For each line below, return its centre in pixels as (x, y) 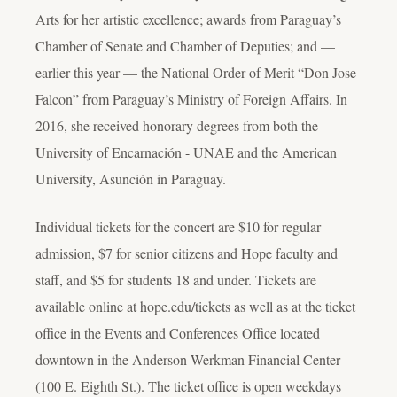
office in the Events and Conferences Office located (178, 332)
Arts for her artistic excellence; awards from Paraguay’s (188, 19)
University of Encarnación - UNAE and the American (186, 152)
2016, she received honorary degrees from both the (177, 125)
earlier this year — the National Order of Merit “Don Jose (196, 72)
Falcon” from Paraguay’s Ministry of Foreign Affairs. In (191, 98)
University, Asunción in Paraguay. (131, 178)
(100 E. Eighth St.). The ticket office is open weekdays (188, 385)
